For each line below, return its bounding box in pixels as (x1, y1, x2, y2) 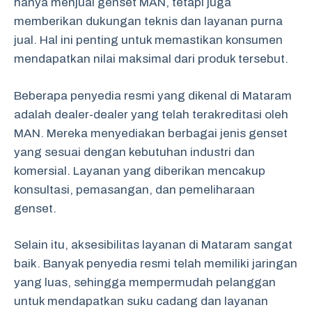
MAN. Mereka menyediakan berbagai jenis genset (14, 126, 288, 140)
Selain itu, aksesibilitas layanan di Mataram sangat (14, 238, 292, 251)
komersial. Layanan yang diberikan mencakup (14, 164, 265, 178)
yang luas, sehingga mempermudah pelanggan (14, 276, 276, 289)
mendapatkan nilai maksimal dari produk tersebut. (14, 52, 288, 65)
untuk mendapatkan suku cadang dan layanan (14, 295, 268, 308)
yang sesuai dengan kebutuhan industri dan (14, 145, 255, 159)
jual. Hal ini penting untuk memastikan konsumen (14, 33, 283, 47)
